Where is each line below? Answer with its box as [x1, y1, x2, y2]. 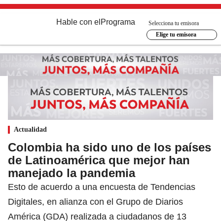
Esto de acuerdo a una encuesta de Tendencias [8, 182, 195, 192]
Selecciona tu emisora [148, 19, 199, 27]
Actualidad [14, 125, 47, 133]
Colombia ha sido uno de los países [8, 140, 211, 154]
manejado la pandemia [8, 166, 135, 180]
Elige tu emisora [155, 31, 196, 38]
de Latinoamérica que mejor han [8, 153, 190, 167]
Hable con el [56, 18, 101, 26]
